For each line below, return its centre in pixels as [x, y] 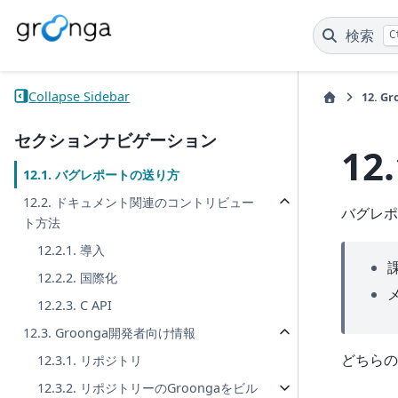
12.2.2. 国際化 [78, 278]
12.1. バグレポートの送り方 [102, 175]
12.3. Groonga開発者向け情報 [110, 333]
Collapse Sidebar [80, 96]
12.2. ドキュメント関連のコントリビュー [139, 203]
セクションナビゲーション [115, 140]
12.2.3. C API [75, 306]
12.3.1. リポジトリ [90, 361]
